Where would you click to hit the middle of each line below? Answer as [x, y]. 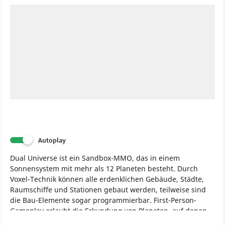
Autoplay [52, 140]
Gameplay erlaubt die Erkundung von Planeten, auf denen [108, 210]
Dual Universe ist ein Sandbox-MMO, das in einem [95, 158]
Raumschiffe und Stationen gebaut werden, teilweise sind [108, 189]
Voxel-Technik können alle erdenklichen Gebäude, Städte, [107, 179]
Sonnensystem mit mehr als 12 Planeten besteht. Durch [104, 168]
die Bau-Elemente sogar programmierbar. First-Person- [103, 200]
